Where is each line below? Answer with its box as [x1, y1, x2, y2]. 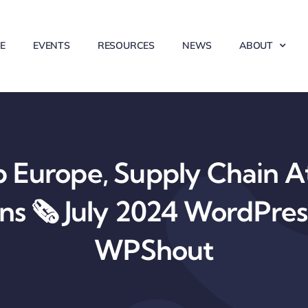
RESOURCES [97, 38, 155, 52]
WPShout [94, 233, 214, 267]
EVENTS [33, 38, 70, 52]
